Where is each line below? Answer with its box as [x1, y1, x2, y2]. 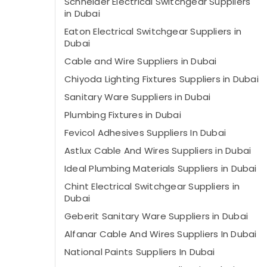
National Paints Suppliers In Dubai [64, 246, 215, 258]
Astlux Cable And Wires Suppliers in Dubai [64, 144, 252, 157]
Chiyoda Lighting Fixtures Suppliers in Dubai [64, 73, 259, 85]
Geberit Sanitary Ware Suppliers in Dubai [64, 210, 248, 222]
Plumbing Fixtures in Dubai [64, 108, 181, 121]
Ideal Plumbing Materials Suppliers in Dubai [64, 162, 257, 175]
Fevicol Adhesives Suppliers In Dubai [64, 126, 226, 139]
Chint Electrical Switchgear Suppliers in [64, 180, 240, 193]
